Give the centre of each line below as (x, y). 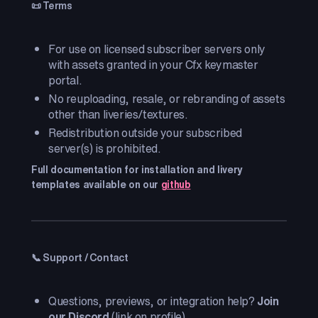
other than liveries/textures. (118, 114)
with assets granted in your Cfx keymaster (153, 65)
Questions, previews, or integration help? (153, 301)
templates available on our (96, 184)
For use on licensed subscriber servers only (157, 49)
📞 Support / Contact (80, 257)
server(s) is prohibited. (105, 148)
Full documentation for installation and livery (137, 169)
